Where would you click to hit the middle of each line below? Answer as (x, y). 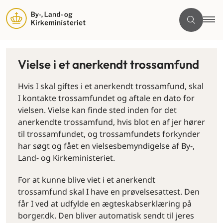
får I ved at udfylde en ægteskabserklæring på (105, 204)
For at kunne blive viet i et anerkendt (87, 180)
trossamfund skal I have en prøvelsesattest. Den (109, 192)
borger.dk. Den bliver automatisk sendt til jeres (106, 216)
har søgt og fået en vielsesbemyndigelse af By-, (106, 146)
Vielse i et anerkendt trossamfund (109, 64)
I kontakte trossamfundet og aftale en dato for (106, 98)
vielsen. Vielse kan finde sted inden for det (97, 110)
